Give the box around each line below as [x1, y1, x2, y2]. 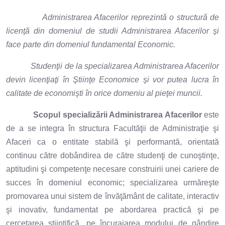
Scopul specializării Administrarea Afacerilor [33, 110, 204, 119]
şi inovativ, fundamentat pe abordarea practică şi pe [6, 205, 219, 214]
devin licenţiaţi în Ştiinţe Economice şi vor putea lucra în [6, 75, 219, 84]
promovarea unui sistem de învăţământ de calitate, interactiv [6, 191, 219, 200]
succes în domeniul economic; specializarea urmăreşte [6, 178, 219, 187]
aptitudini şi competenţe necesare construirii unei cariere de [6, 164, 219, 173]
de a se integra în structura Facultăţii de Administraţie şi [6, 124, 219, 133]
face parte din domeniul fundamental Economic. [6, 40, 175, 49]
